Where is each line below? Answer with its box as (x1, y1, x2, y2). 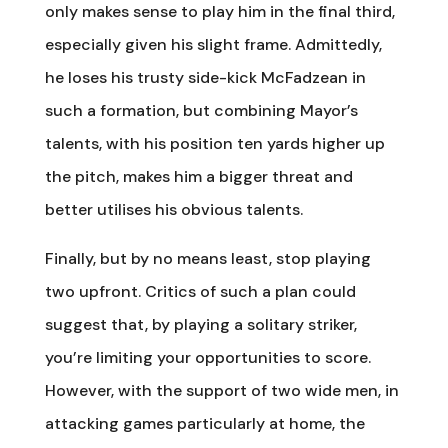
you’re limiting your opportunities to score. (44, 346, 371, 368)
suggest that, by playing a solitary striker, (44, 313, 357, 335)
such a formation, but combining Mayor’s (44, 99, 358, 121)
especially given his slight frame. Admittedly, (44, 33, 382, 55)
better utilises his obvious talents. (44, 198, 303, 220)
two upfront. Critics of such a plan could (44, 280, 356, 302)
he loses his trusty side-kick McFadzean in (44, 66, 366, 88)
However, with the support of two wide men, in (44, 379, 399, 401)
